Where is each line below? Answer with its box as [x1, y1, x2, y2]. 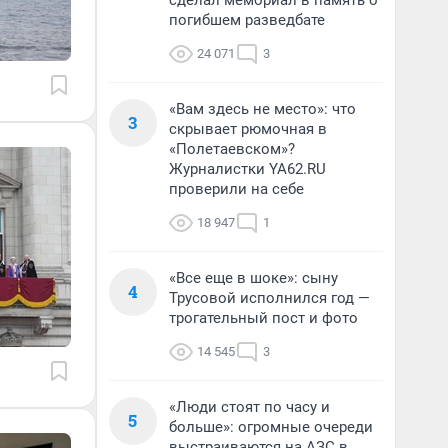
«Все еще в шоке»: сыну [169, 269, 338, 287]
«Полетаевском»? [169, 140, 295, 158]
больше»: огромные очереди [169, 418, 373, 436]
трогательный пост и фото [169, 309, 358, 327]
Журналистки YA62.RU [169, 160, 326, 178]
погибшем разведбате [169, 11, 325, 29]
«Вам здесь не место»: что [169, 100, 356, 118]
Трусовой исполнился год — [169, 289, 370, 307]
